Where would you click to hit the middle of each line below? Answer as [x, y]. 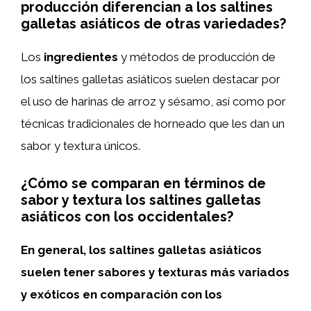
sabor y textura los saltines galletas [141, 200]
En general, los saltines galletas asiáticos [141, 250]
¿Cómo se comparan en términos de [143, 183]
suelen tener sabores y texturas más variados [155, 272]
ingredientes [81, 57]
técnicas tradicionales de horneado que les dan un [153, 124]
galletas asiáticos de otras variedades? [153, 24]
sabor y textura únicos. [81, 146]
